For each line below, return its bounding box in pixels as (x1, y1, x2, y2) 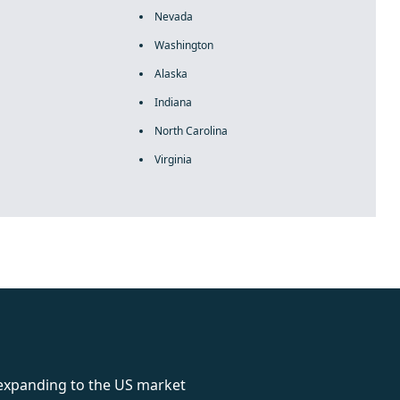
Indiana (154, 95, 192, 110)
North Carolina (154, 123, 228, 138)
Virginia (154, 152, 192, 167)
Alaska (154, 66, 187, 81)
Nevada (154, 9, 193, 24)
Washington (154, 37, 213, 53)
